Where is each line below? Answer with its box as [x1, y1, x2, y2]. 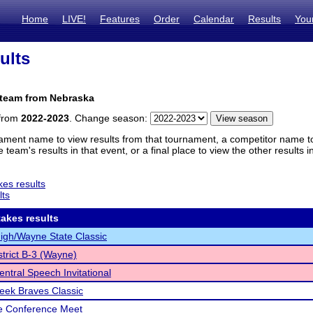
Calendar [194, 13, 234, 24]
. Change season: [69, 112, 150, 124]
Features [100, 13, 140, 24]
